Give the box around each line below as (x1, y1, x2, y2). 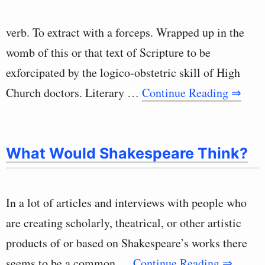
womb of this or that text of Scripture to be (6, 44, 211, 60)
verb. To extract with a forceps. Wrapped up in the (6, 24, 244, 40)
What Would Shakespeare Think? (6, 144, 248, 162)
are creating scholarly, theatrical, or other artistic (6, 215, 241, 231)
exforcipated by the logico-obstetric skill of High (6, 64, 240, 80)
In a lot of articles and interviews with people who (6, 195, 247, 211)
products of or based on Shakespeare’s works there (6, 235, 247, 251)
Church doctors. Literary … (6, 85, 142, 101)
